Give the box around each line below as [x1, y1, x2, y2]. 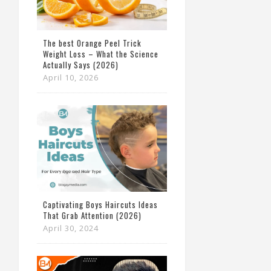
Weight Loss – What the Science [43, 48, 158, 60]
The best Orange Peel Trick [43, 37, 142, 50]
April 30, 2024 [43, 223, 99, 234]
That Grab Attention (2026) [43, 209, 142, 222]
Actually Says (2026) [43, 59, 119, 71]
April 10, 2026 [43, 72, 99, 83]
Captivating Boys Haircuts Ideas [43, 198, 158, 211]
